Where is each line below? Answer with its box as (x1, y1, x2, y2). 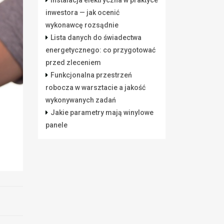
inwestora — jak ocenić (45, 8, 119, 16)
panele (45, 121, 67, 129)
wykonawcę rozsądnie (45, 21, 118, 29)
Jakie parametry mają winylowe (50, 108, 153, 116)
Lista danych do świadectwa (50, 33, 141, 41)
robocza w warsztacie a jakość (45, 83, 145, 91)
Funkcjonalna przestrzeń (50, 71, 132, 79)
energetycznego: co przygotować (45, 46, 155, 54)
